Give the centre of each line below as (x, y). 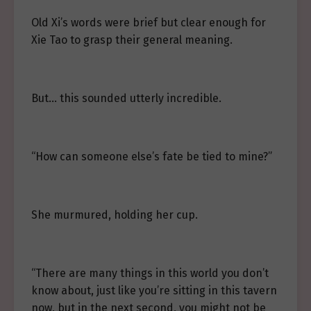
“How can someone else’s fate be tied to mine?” (152, 157)
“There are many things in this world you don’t (150, 273)
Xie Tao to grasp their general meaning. (132, 40)
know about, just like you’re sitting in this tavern (154, 291)
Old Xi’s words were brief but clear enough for (149, 23)
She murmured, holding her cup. (115, 215)
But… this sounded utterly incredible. (126, 98)
